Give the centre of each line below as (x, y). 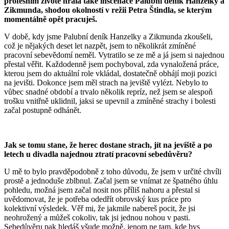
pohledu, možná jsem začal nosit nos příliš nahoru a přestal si (102, 190)
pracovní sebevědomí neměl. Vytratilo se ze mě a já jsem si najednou (114, 55)
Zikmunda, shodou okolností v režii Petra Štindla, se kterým (108, 10)
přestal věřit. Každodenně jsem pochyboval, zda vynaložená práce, (111, 64)
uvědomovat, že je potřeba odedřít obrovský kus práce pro (98, 199)
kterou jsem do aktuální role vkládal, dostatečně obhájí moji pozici (110, 73)
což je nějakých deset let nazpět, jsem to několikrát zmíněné (100, 45)
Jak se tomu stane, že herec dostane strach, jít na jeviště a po (108, 145)
